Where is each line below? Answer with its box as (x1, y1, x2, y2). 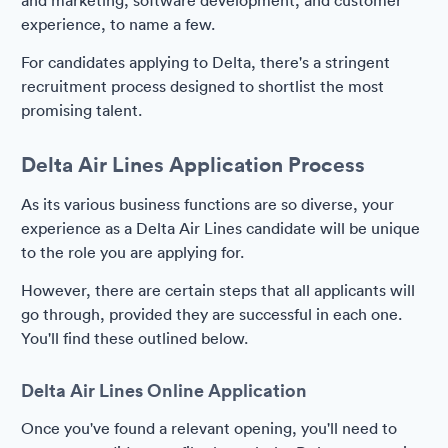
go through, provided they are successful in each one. (21, 304, 402, 324)
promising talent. (21, 100, 142, 120)
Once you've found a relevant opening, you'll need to (21, 418, 397, 438)
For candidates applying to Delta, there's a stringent (21, 52, 390, 72)
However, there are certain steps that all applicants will (21, 280, 415, 300)
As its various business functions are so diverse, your (21, 194, 394, 214)
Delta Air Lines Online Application (21, 378, 307, 402)
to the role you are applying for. (21, 242, 244, 262)
